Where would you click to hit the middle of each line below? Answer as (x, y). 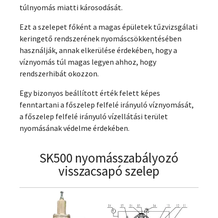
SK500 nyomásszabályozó (109, 158)
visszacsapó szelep (109, 171)
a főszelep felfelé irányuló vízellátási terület (94, 116)
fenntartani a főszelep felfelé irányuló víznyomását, (107, 105)
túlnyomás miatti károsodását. (71, 7)
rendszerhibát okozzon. (59, 73)
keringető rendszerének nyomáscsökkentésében (100, 38)
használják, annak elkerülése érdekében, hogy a (98, 50)
